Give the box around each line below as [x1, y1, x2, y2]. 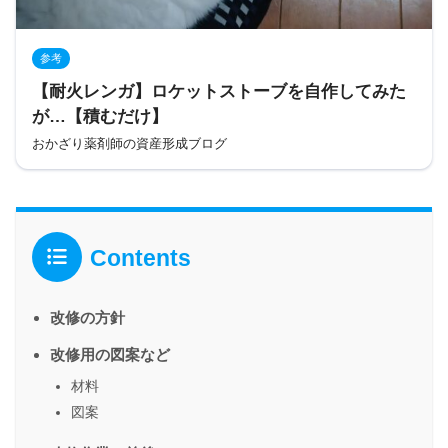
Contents [90, 244, 191, 271]
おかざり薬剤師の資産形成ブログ [32, 135, 227, 151]
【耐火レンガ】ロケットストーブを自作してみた [32, 82, 406, 102]
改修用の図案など [50, 346, 170, 364]
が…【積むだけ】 [32, 107, 168, 127]
